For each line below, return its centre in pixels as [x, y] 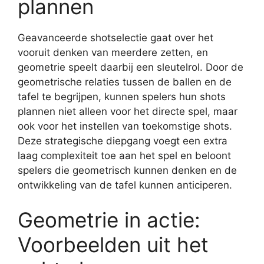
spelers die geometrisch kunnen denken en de [127, 170]
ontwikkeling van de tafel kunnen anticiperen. [125, 185]
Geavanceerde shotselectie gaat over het [115, 37]
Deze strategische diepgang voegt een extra [123, 141]
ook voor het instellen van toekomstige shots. [125, 126]
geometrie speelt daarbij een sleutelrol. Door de [131, 67]
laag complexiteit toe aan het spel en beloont [124, 155]
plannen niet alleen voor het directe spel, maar [128, 111]
